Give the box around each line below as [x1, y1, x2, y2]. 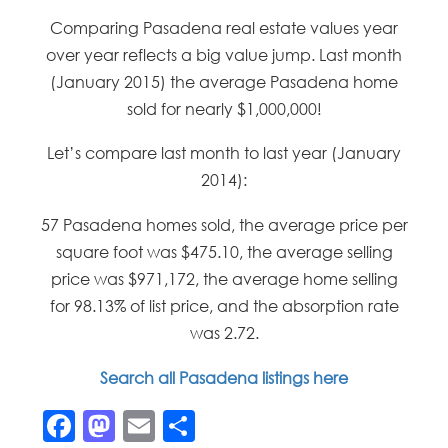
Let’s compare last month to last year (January [47, 143, 401, 164]
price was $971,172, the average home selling [50, 269, 398, 290]
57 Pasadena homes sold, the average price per [40, 215, 408, 236]
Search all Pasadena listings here [100, 368, 348, 389]
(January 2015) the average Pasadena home [50, 71, 398, 92]
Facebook [75, 406, 236, 446]
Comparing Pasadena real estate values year [50, 17, 398, 38]
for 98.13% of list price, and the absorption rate [49, 296, 399, 317]
